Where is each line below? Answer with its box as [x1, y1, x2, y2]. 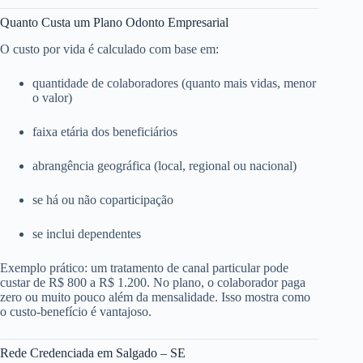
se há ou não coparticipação [32, 192, 173, 207]
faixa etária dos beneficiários [32, 124, 177, 139]
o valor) [32, 90, 72, 105]
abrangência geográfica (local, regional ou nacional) [32, 158, 297, 173]
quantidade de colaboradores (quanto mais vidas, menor [32, 75, 316, 90]
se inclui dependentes [32, 226, 141, 241]
